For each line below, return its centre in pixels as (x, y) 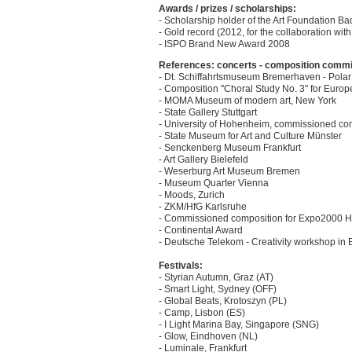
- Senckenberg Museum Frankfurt (230, 148)
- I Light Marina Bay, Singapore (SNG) (239, 325)
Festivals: (181, 266)
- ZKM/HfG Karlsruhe (203, 207)
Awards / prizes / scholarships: (227, 9)
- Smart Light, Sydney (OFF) (218, 290)
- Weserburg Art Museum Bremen (229, 172)
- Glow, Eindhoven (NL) (208, 337)
